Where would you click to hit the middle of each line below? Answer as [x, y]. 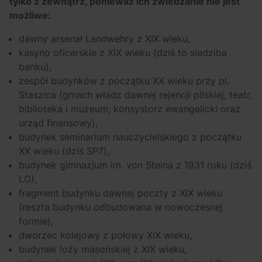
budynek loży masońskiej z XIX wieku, [103, 249]
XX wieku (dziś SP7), [64, 151]
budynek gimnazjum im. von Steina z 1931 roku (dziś [135, 165]
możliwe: [30, 15]
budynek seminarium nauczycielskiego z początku [130, 137]
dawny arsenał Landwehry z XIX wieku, [104, 39]
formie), [36, 221]
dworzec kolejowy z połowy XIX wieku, [105, 235]
